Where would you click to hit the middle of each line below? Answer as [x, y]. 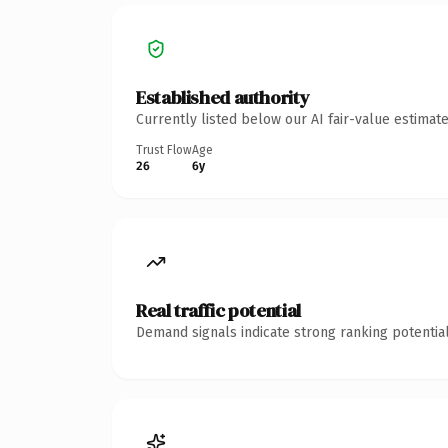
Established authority [223, 97]
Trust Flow [164, 149]
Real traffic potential [218, 310]
